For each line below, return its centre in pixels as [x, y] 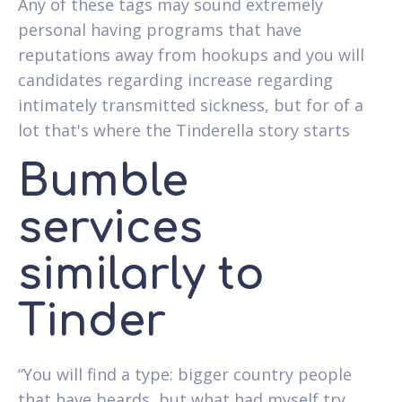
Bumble [103, 181]
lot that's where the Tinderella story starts [184, 130]
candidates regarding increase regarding [175, 79]
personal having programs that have [160, 29]
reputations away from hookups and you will [191, 54]
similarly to [141, 275]
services [110, 228]
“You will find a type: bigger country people [185, 374]
